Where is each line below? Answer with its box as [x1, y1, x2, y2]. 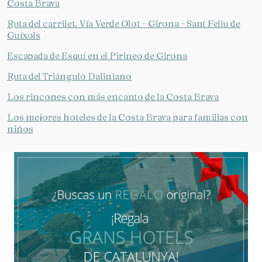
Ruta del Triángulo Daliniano [7, 71, 132, 82]
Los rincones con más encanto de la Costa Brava [7, 91, 219, 102]
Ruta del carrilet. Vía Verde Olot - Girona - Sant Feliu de [7, 18, 240, 29]
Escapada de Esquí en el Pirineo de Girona [7, 50, 187, 61]
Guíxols [7, 30, 40, 41]
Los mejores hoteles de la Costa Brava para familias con [7, 112, 248, 123]
